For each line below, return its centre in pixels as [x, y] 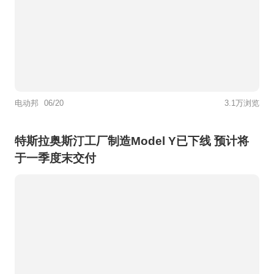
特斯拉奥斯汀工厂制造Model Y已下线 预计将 [131, 141]
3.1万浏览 [242, 103]
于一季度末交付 [55, 158]
